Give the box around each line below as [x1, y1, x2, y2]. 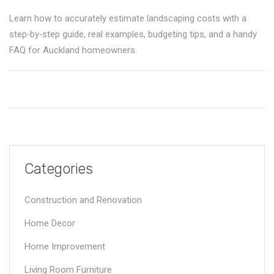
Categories [24, 160, 93, 177]
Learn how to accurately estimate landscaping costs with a [9, 12, 246, 24]
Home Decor [24, 217, 75, 229]
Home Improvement [24, 240, 105, 252]
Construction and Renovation [24, 194, 142, 206]
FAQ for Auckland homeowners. [9, 44, 137, 56]
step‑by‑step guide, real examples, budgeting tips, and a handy [9, 28, 257, 40]
